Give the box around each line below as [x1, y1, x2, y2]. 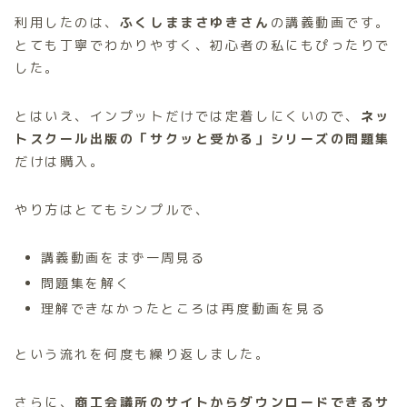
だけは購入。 [15, 152, 105, 170]
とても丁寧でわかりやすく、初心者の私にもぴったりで [15, 35, 391, 54]
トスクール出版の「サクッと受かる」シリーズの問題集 [15, 129, 391, 147]
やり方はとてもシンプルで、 [15, 200, 211, 218]
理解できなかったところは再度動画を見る [40, 299, 327, 317]
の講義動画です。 [270, 13, 392, 31]
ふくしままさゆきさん [119, 13, 271, 31]
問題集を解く [40, 273, 132, 292]
